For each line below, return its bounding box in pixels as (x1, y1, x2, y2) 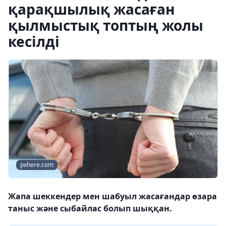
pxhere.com (20, 160, 53, 169)
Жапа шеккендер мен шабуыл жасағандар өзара (8, 191, 217, 202)
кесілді (8, 32, 60, 51)
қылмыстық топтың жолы (8, 16, 203, 35)
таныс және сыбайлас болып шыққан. (8, 203, 172, 214)
